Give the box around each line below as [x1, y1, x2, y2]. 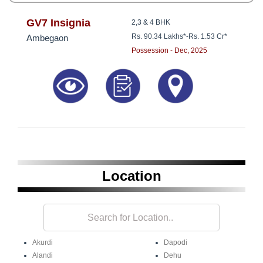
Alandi [32, 251, 53, 260]
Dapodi [164, 238, 187, 247]
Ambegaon [26, 33, 68, 43]
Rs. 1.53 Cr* [188, 32, 227, 41]
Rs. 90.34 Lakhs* [131, 32, 186, 41]
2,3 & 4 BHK [131, 18, 170, 27]
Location [102, 168, 161, 184]
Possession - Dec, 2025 [131, 46, 207, 55]
